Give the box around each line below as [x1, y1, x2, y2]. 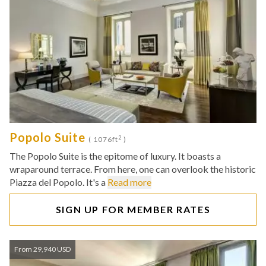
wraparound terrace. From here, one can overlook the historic [9, 163, 256, 175]
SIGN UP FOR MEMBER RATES [55, 204, 211, 215]
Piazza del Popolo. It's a [9, 176, 107, 188]
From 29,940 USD [14, 245, 71, 254]
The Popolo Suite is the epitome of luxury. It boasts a [9, 150, 221, 161]
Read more [107, 176, 151, 188]
